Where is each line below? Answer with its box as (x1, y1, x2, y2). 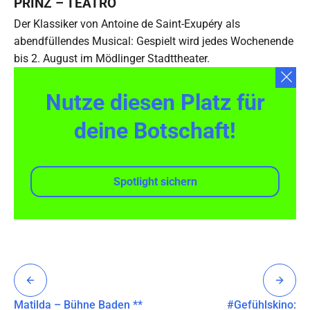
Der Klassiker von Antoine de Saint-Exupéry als (14, 17, 240, 30)
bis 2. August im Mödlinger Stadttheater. (14, 51, 210, 65)
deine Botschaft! (74, 118, 236, 145)
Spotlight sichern (113, 175, 197, 189)
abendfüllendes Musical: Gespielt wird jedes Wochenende (14, 34, 293, 48)
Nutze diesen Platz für (45, 89, 265, 116)
